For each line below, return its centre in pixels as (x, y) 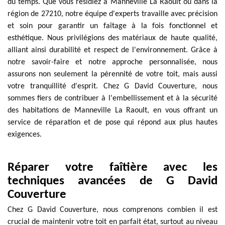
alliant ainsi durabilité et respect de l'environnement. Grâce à (113, 50)
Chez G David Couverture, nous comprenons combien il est (113, 210)
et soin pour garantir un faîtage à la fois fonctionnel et (113, 26)
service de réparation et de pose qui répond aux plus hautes (113, 123)
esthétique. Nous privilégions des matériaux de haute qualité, (113, 38)
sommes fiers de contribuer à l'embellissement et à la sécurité (113, 98)
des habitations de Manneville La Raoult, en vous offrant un (113, 110)
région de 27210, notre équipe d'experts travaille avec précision (113, 14)
